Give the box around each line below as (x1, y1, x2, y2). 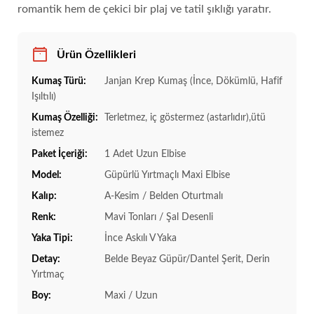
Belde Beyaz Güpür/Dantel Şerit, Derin (102, 254, 270, 265)
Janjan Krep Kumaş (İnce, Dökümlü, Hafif (102, 76, 282, 87)
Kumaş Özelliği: (32, 113, 98, 123)
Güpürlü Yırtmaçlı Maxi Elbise (102, 170, 230, 181)
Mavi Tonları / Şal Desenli (102, 212, 213, 223)
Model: (32, 170, 62, 181)
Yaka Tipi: (32, 233, 73, 244)
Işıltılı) (32, 92, 56, 102)
